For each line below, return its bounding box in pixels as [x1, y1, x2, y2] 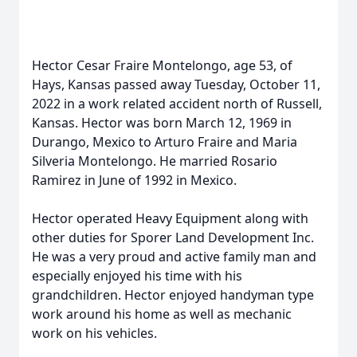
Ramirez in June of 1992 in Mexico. [32, 171, 237, 189]
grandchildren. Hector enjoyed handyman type [32, 286, 314, 304]
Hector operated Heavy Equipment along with [32, 210, 308, 227]
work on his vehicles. [32, 324, 157, 342]
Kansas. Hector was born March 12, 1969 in [32, 114, 292, 131]
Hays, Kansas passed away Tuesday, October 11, [32, 76, 320, 93]
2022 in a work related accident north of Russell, [32, 95, 322, 112]
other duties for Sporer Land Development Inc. [32, 229, 314, 246]
